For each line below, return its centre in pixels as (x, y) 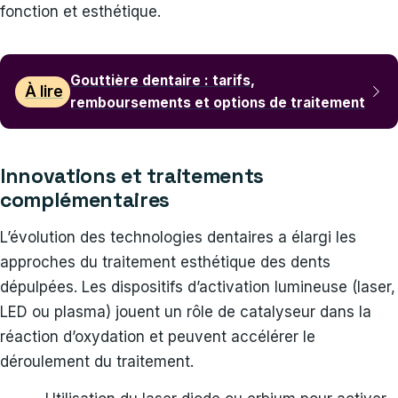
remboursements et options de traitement (218, 103)
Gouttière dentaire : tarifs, (163, 81)
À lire (44, 92)
